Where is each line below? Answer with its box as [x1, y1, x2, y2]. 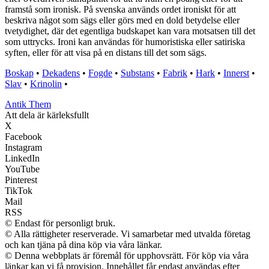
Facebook [5, 131, 42, 142]
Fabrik [163, 68, 187, 79]
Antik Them [5, 99, 51, 110]
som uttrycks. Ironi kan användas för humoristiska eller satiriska [5, 37, 245, 47]
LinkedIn [5, 153, 40, 164]
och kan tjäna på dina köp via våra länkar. [5, 240, 162, 250]
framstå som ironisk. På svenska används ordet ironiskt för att [5, 4, 236, 15]
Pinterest [5, 175, 37, 186]
